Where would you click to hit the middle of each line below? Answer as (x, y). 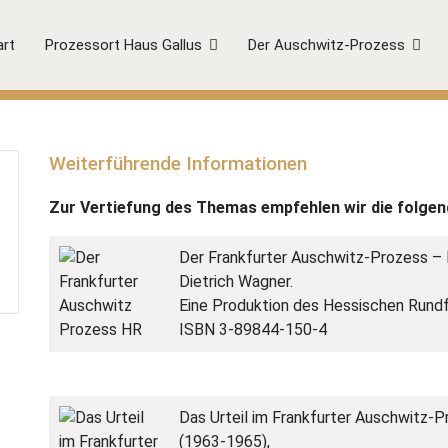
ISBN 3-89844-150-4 (253, 329)
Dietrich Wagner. (236, 281)
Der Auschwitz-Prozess (326, 45)
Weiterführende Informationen (178, 163)
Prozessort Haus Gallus (123, 45)
